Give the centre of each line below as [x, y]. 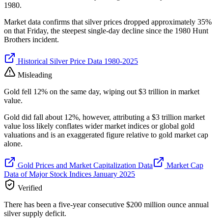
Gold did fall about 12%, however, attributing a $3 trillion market [104, 117]
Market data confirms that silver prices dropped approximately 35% [108, 22]
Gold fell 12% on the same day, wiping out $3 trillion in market [102, 92]
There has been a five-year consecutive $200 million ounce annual [106, 205]
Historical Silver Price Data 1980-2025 [77, 61]
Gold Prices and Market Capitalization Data [84, 165]
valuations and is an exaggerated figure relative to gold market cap [106, 135]
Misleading [34, 75]
